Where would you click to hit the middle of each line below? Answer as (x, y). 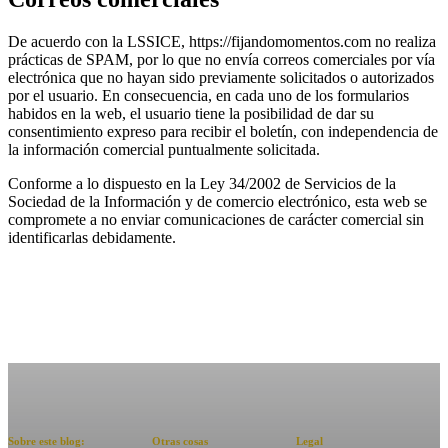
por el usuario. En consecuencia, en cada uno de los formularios (208, 95)
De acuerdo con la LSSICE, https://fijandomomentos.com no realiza (222, 41)
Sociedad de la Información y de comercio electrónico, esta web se (217, 201)
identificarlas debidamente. (92, 237)
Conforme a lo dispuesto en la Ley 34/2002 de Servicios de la (202, 183)
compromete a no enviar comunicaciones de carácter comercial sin (216, 219)
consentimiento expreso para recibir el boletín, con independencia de (223, 131)
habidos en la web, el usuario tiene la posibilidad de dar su (191, 113)
